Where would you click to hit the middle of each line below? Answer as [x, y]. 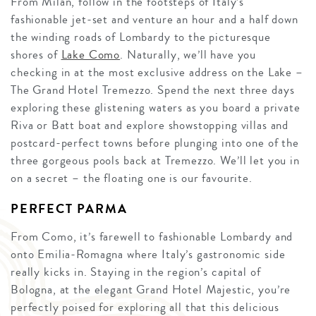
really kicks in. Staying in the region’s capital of [136, 272]
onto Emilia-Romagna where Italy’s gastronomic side [148, 254]
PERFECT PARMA [69, 208]
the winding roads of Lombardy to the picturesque [141, 37]
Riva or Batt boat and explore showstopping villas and [150, 125]
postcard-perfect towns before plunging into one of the [155, 142]
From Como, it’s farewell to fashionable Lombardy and [152, 236]
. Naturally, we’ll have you [188, 54]
